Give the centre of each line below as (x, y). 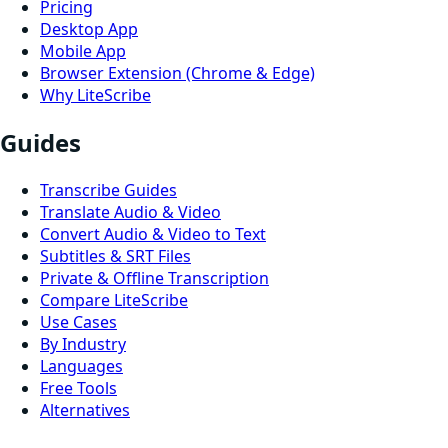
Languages (81, 365)
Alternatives (85, 409)
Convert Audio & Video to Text (153, 233)
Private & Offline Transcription (154, 277)
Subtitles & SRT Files (115, 255)
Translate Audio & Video (130, 211)
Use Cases (78, 321)
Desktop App (89, 28)
